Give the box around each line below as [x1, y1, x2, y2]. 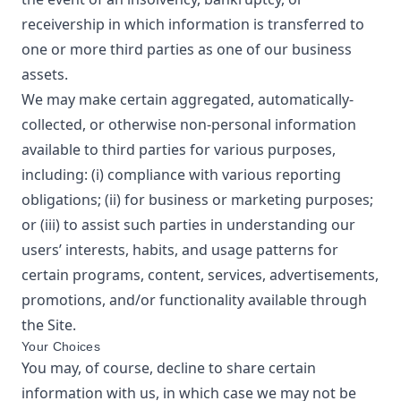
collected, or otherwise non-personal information [21, 115, 356, 134]
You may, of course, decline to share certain [21, 358, 316, 378]
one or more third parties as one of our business [21, 39, 352, 59]
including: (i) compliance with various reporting [21, 165, 341, 184]
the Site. [21, 315, 76, 335]
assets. [21, 64, 68, 84]
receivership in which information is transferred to [21, 14, 364, 34]
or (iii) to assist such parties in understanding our [21, 215, 355, 235]
